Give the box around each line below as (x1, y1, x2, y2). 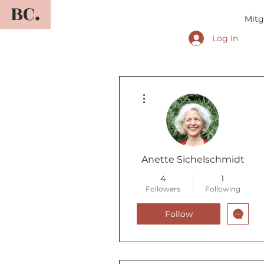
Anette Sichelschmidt (141, 154, 245, 165)
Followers (146, 184, 180, 193)
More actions (150, 87, 185, 94)
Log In (212, 32, 238, 44)
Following (204, 184, 240, 193)
